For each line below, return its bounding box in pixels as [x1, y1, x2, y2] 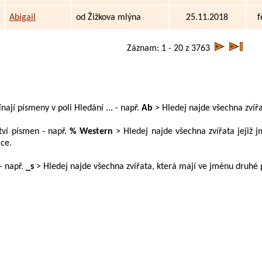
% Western [70, 127, 113, 137]
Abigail [9, 12, 36, 22]
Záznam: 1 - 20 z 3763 [118, 43, 215, 53]
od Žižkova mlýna [75, 12, 141, 22]
